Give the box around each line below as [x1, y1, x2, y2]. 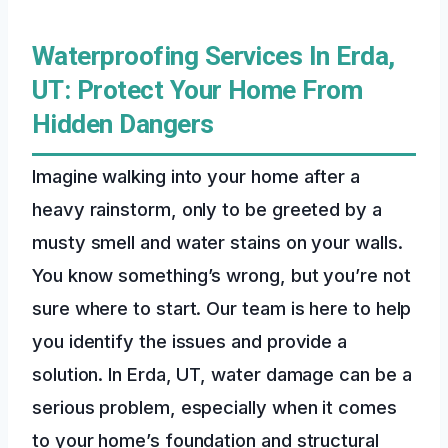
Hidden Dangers [32, 108, 214, 139]
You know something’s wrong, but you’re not [32, 263, 411, 286]
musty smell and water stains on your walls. [32, 230, 403, 253]
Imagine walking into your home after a [32, 164, 360, 187]
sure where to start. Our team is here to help [32, 296, 412, 319]
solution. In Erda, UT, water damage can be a [32, 362, 412, 385]
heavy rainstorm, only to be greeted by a [32, 197, 382, 220]
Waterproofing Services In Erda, [32, 40, 395, 71]
